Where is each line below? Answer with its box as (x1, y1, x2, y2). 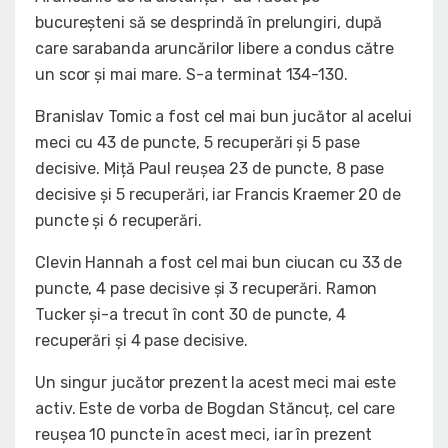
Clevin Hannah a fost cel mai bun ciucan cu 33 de (35, 253, 403, 273)
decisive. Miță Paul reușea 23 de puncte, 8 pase (35, 159, 385, 179)
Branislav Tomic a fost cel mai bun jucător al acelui (35, 107, 412, 127)
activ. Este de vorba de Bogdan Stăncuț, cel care (35, 399, 396, 419)
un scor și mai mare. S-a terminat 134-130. (35, 65, 348, 85)
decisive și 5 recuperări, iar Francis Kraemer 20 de (35, 185, 401, 205)
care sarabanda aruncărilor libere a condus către (35, 39, 395, 59)
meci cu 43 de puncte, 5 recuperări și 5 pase (35, 133, 360, 153)
